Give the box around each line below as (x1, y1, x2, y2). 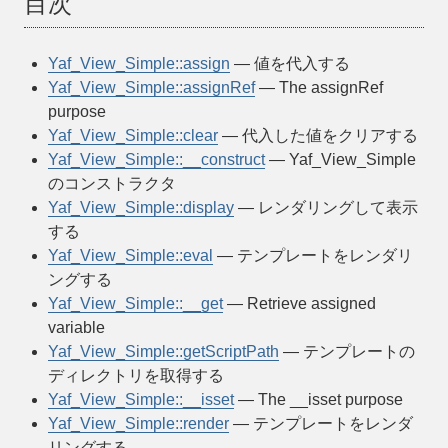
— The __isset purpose (234, 391, 403, 408)
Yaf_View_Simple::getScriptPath (48, 343, 279, 360)
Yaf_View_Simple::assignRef (48, 79, 255, 96)
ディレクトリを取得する (48, 367, 224, 384)
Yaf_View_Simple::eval (48, 247, 213, 264)
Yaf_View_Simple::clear (48, 127, 218, 144)
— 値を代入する (230, 55, 350, 72)
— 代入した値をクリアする (218, 127, 418, 144)
